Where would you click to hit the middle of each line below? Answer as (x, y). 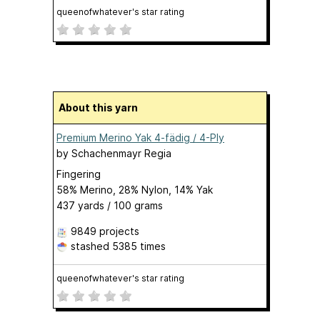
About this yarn (102, 107)
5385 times (139, 246)
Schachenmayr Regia (121, 153)
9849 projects (105, 231)
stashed (90, 246)
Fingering (79, 174)
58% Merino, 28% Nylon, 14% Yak (135, 190)
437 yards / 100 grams (110, 205)
